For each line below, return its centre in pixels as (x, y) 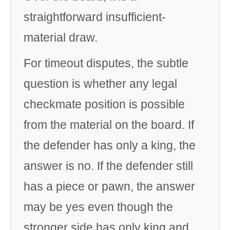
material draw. (61, 37)
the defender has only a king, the (110, 145)
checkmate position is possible (104, 104)
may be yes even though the (98, 207)
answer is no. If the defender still (108, 166)
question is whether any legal (100, 84)
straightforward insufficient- (95, 17)
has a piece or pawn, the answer (109, 186)
